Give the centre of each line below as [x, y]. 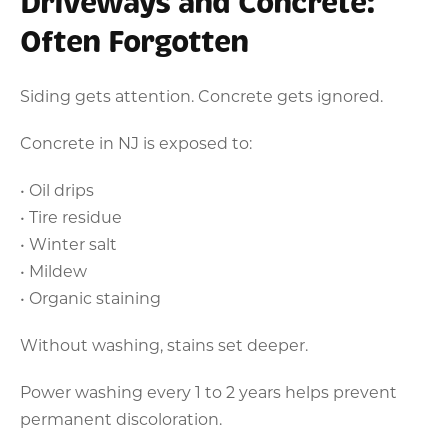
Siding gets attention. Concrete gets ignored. [201, 95]
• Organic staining [90, 297]
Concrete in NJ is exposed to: [136, 142]
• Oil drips [57, 189]
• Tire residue [71, 216]
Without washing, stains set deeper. [164, 344]
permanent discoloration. [121, 418]
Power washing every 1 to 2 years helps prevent [208, 391]
